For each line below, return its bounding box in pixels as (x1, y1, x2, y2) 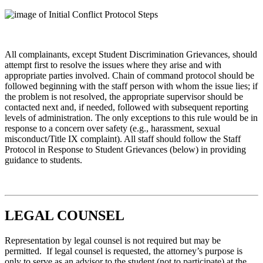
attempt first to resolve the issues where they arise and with (5, 60, 221, 70)
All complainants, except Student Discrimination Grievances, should (5, 49, 257, 60)
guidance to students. (5, 155, 82, 166)
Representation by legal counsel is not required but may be (5, 235, 221, 246)
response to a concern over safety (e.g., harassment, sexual (5, 123, 220, 134)
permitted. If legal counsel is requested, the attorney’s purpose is (5, 246, 242, 257)
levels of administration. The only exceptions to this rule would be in (5, 113, 258, 123)
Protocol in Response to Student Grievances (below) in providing (5, 144, 246, 155)
